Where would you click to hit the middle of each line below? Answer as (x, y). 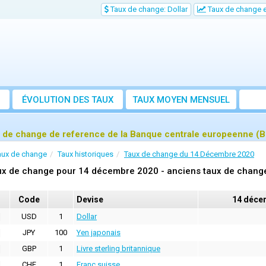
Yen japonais (99, 233)
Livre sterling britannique (118, 249)
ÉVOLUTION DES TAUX (68, 100)
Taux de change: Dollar (148, 9)
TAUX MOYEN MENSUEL (181, 100)
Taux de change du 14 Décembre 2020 (189, 154)
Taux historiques (85, 154)
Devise (90, 200)
